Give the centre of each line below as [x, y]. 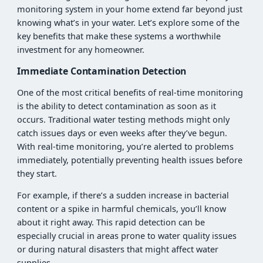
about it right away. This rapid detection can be [111, 222]
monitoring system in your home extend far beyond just [130, 9]
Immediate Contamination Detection [102, 71]
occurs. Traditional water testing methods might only [124, 119]
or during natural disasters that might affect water [118, 249]
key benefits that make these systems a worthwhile [119, 36]
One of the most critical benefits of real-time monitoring [130, 92]
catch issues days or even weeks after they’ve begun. [122, 133]
